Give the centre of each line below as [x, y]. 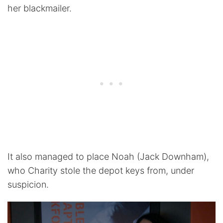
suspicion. [28, 184]
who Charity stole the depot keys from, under [101, 170]
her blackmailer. [40, 8]
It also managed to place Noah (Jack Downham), [108, 156]
